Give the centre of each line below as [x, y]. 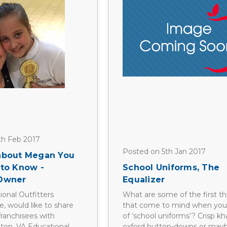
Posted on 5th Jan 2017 [164, 152]
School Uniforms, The [171, 167]
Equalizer [144, 179]
